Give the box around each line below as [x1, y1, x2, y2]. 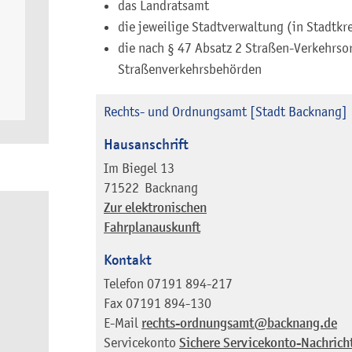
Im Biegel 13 [104, 160, 174, 177]
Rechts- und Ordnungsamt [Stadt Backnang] [104, 104, 347, 120]
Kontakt [104, 251, 152, 269]
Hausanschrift [104, 135, 189, 154]
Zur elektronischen [104, 200, 207, 217]
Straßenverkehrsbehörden [118, 61, 262, 78]
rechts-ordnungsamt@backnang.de [141, 314, 337, 332]
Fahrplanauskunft [104, 219, 200, 236]
